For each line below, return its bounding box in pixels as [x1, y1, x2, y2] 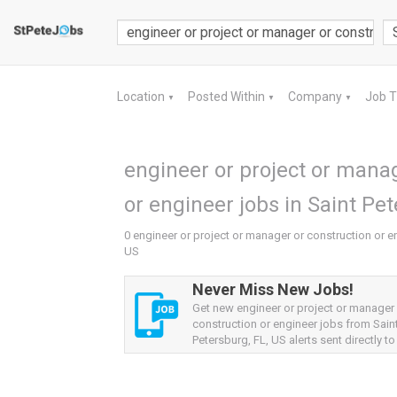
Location [117, 90, 167, 104]
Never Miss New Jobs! [192, 280, 354, 299]
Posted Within [188, 90, 268, 104]
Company [288, 90, 345, 104]
